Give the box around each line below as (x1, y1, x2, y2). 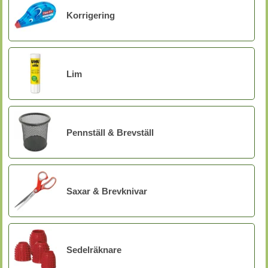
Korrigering (66, 10, 115, 20)
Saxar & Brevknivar (66, 185, 147, 196)
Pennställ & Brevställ (66, 127, 154, 138)
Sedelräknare (66, 244, 121, 255)
